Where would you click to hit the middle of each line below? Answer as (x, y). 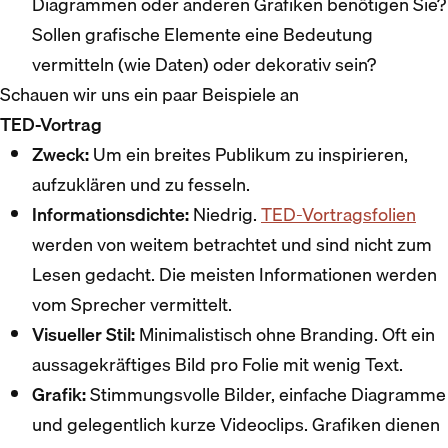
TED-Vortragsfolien (338, 214)
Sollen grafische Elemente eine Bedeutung (202, 34)
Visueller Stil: (83, 334)
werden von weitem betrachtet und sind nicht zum (232, 244)
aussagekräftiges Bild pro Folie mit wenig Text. (217, 364)
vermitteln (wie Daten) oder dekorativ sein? (204, 64)
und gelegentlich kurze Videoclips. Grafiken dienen (236, 424)
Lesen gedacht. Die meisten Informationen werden (234, 274)
